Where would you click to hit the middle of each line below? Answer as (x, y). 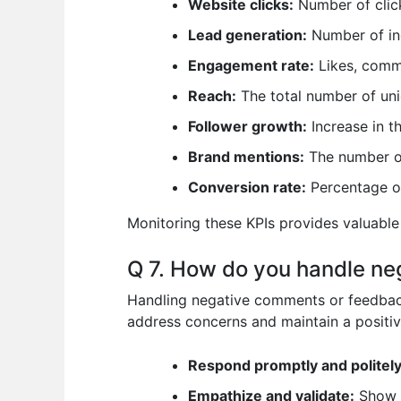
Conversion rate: (247, 188)
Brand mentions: (246, 157)
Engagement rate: (251, 66)
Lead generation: (247, 35)
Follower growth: (247, 127)
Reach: (212, 96)
